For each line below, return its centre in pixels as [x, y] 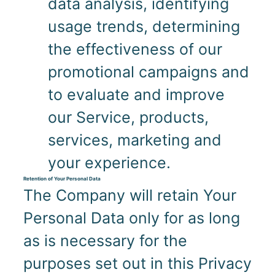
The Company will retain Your [130, 196]
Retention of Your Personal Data [62, 178]
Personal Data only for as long [131, 218]
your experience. [109, 163]
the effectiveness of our [135, 49]
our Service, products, [128, 118]
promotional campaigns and [148, 72]
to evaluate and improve [136, 95]
